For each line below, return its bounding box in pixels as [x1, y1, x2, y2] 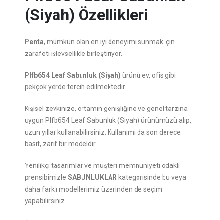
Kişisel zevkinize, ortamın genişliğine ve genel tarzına [24, 105, 188, 112]
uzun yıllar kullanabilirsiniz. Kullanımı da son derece [24, 128, 181, 136]
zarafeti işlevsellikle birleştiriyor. [24, 50, 122, 57]
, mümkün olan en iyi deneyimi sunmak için [43, 38, 175, 46]
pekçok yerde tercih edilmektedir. [24, 83, 126, 91]
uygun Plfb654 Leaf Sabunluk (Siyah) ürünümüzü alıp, [24, 116, 191, 124]
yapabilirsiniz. [24, 197, 66, 205]
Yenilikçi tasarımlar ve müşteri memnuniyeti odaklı [24, 162, 180, 169]
